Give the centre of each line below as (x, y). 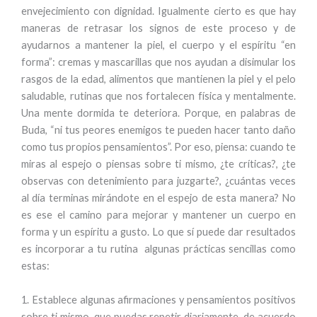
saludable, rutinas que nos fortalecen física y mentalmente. (158, 96)
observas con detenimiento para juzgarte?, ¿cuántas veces (158, 181)
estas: (35, 266)
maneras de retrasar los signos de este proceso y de (158, 28)
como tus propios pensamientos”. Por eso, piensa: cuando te (158, 147)
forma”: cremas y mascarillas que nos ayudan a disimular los (158, 62)
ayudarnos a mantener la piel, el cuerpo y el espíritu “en (158, 45)
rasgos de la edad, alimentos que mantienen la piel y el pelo (158, 79)
